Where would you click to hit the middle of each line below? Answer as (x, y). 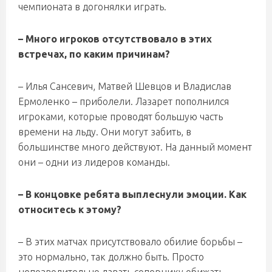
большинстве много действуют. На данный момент (135, 147)
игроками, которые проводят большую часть (121, 117)
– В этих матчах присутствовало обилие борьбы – (130, 242)
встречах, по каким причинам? (94, 54)
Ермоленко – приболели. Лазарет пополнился (124, 101)
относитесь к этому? (70, 209)
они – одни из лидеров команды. (94, 162)
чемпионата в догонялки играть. (92, 7)
